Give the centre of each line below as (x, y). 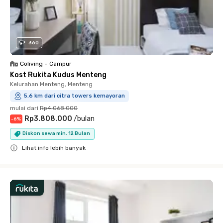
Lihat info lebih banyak (54, 148)
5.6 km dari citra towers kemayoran (74, 96)
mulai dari (24, 108)
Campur (60, 63)
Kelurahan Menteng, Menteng (51, 84)
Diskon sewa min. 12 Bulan (56, 134)
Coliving (31, 63)
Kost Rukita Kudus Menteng (58, 75)
